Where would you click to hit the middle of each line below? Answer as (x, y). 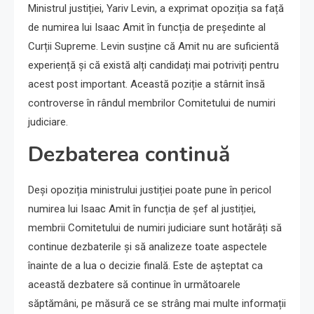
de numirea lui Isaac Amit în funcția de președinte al (147, 27)
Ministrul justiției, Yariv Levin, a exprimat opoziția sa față (156, 8)
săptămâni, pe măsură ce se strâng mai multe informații (157, 303)
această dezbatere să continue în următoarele (134, 285)
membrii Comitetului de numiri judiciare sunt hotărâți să (155, 228)
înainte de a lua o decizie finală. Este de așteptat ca (145, 266)
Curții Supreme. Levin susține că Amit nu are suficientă (153, 46)
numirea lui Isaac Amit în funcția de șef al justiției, (142, 209)
